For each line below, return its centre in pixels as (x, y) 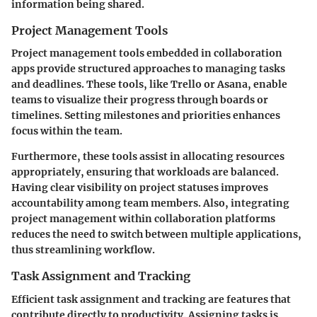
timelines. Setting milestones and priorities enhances (146, 116)
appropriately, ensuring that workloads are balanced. (145, 172)
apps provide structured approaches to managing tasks (148, 69)
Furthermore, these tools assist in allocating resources (148, 157)
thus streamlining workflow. (83, 250)
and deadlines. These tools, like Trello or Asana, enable (149, 85)
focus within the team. (67, 131)
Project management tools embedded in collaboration (147, 53)
